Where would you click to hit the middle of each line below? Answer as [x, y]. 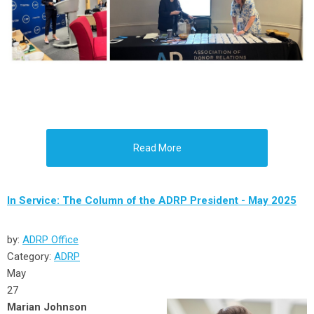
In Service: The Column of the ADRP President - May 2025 [152, 201]
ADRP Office [50, 240]
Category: [30, 257]
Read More [157, 148]
